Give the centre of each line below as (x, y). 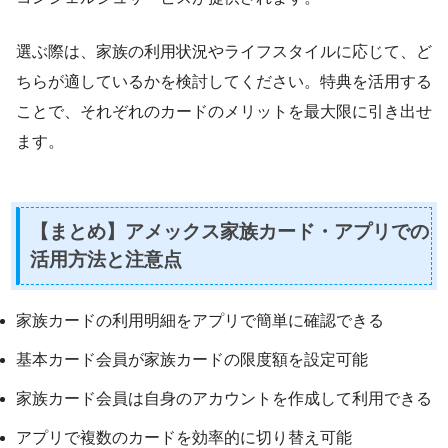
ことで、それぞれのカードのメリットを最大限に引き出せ (224, 112)
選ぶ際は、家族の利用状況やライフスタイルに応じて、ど (224, 52)
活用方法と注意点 (106, 260)
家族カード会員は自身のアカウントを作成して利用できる (224, 399)
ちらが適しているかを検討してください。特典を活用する (224, 82)
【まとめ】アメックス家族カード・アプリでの (229, 232)
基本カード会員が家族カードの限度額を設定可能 (192, 360)
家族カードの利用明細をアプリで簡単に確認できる (200, 321)
